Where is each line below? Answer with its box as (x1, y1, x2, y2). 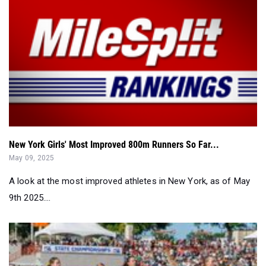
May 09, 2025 (9, 153, 55, 162)
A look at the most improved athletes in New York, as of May (9, 175, 250, 186)
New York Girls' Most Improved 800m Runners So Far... (9, 138, 219, 150)
